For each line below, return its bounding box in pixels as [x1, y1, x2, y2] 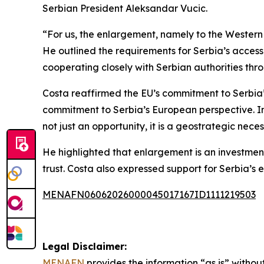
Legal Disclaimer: [42, 240, 127, 253]
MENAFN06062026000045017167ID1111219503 [42, 189, 256, 201]
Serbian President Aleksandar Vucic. [42, 2, 207, 15]
